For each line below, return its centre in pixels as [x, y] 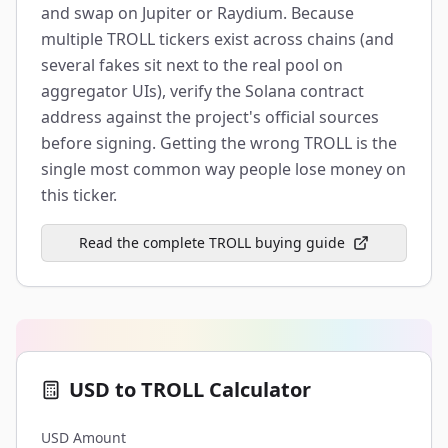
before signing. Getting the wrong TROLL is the [219, 143]
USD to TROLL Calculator [190, 389]
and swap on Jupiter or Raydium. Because [197, 13]
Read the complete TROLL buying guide [212, 242]
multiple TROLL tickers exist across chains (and [217, 39]
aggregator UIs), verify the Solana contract [202, 91]
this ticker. [79, 195]
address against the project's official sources [210, 117]
